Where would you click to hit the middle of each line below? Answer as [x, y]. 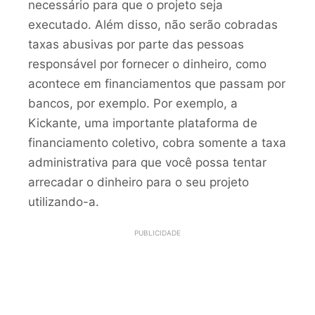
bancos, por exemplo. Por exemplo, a [133, 103]
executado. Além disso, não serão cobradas [153, 24]
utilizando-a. [64, 201]
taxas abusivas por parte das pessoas [136, 44]
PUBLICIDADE [157, 233]
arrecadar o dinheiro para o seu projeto [139, 182]
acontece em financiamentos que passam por [157, 83]
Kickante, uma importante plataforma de [143, 123]
